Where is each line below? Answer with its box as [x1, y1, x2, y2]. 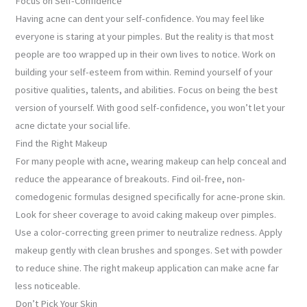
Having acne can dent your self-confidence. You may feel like [15, 12, 265, 25]
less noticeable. [15, 280, 81, 293]
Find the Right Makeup [15, 137, 108, 150]
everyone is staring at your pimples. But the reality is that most [15, 30, 274, 43]
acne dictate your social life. [15, 119, 131, 132]
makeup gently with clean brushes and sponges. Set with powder [15, 244, 283, 257]
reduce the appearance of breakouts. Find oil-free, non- [15, 173, 246, 186]
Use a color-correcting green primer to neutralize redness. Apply [15, 226, 283, 239]
